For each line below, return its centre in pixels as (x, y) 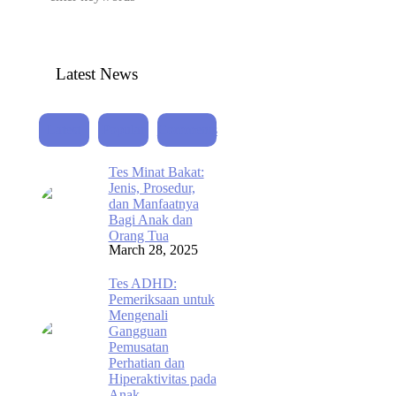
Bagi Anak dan (150, 220)
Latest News (96, 74)
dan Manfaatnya (153, 204)
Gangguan (137, 331)
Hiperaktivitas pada (162, 379)
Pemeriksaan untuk (161, 299)
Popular (123, 129)
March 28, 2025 (153, 250)
